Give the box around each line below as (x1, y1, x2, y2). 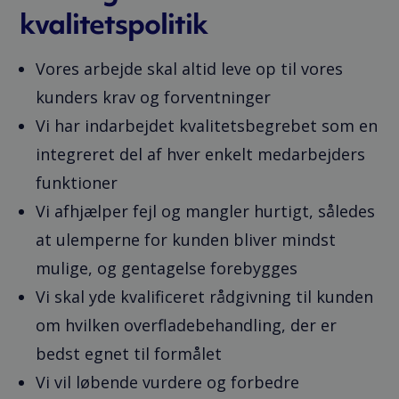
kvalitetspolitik (20, 4, 208, 44)
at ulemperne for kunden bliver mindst (36, 229, 337, 251)
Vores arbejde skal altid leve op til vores (36, 58, 344, 80)
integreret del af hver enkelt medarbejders (36, 143, 366, 166)
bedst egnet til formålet (36, 343, 223, 365)
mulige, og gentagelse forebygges (36, 257, 298, 280)
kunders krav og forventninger (36, 86, 272, 109)
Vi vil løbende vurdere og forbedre (36, 371, 300, 394)
